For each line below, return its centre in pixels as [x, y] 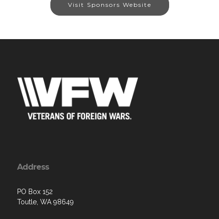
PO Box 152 [35, 192]
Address [33, 167]
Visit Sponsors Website [109, 5]
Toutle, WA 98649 [45, 202]
